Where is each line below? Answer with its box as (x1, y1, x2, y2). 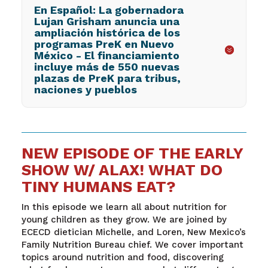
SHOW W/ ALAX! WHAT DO (21, 160, 223, 179)
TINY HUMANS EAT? (21, 177, 176, 196)
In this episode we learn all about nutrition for (21, 201, 227, 212)
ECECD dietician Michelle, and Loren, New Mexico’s (21, 226, 246, 237)
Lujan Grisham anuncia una (33, 14, 179, 28)
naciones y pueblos (33, 83, 137, 96)
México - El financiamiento (33, 48, 179, 62)
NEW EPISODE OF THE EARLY (21, 144, 243, 162)
